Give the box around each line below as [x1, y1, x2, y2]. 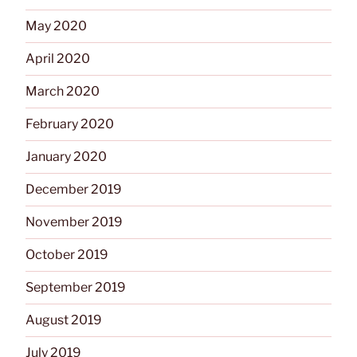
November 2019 [25, 214, 123, 229]
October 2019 [25, 246, 108, 262]
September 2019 [25, 279, 126, 295]
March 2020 [25, 83, 100, 99]
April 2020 [25, 50, 90, 66]
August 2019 [25, 312, 102, 328]
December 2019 [25, 181, 122, 197]
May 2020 [25, 18, 87, 33]
